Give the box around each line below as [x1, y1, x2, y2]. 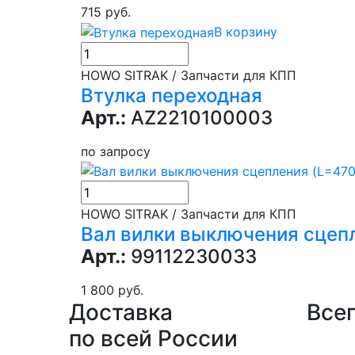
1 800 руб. [81, 282, 143, 299]
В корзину [214, 23, 277, 40]
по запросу [81, 143, 151, 159]
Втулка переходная [81, 83, 262, 107]
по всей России [69, 325, 238, 353]
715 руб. [81, 4, 131, 21]
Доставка [69, 299, 173, 326]
